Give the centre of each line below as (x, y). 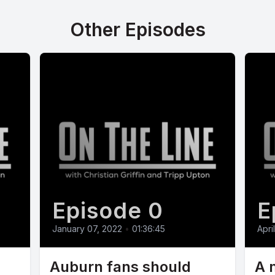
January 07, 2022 (87, 229)
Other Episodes (137, 29)
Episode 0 (108, 211)
